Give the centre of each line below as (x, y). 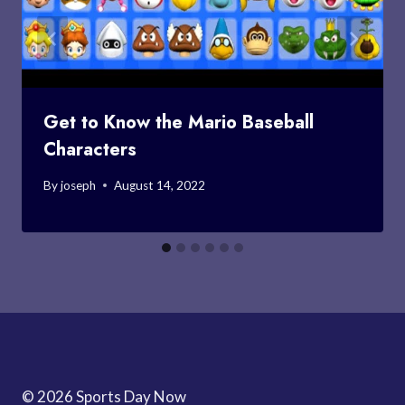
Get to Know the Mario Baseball (179, 122)
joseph (79, 185)
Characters (90, 149)
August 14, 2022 (160, 185)
